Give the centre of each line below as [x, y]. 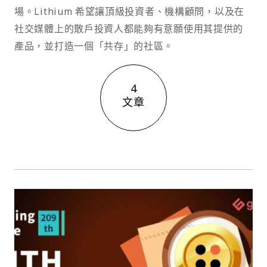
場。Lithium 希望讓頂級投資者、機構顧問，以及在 [129, 11]
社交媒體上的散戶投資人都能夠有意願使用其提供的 [129, 29]
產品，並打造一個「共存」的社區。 [94, 46]
